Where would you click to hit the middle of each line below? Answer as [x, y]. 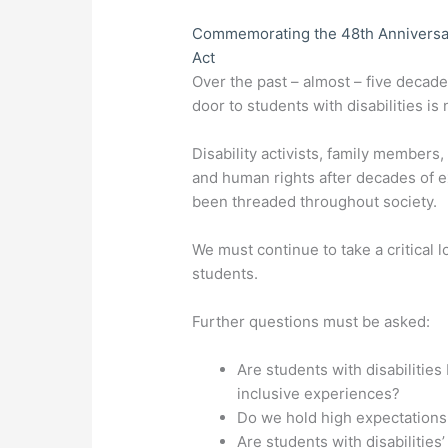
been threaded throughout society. [315, 202]
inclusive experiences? [319, 394]
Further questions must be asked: [311, 322]
